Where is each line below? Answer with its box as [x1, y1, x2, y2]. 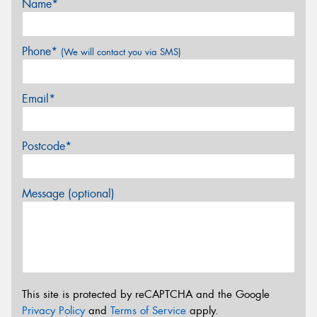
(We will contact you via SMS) [61, 46, 181, 59]
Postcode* [22, 139, 71, 154]
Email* [22, 91, 55, 107]
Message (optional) [22, 186, 115, 202]
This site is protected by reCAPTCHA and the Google [22, 287, 270, 301]
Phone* [22, 44, 61, 59]
